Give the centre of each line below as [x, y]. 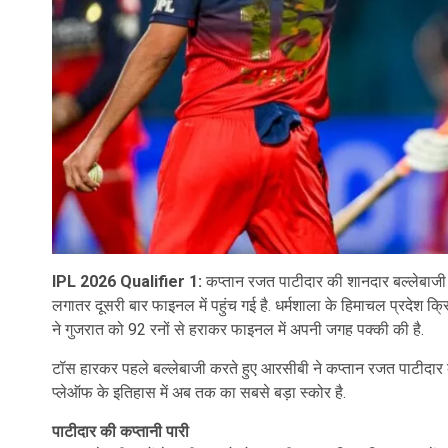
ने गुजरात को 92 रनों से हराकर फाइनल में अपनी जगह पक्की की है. [238, 329]
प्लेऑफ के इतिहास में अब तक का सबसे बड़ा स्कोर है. [199, 392]
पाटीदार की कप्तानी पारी [120, 431]
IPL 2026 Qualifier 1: [129, 281]
